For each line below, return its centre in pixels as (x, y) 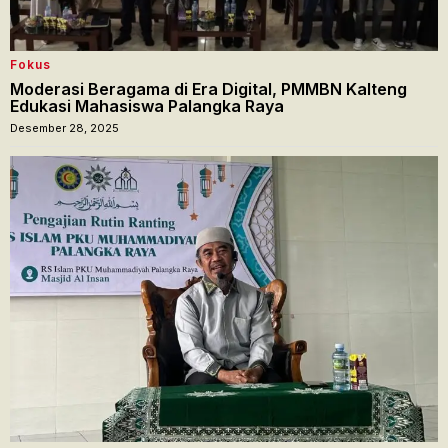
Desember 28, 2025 (64, 128)
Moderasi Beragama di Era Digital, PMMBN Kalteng (208, 89)
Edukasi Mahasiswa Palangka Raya (147, 106)
